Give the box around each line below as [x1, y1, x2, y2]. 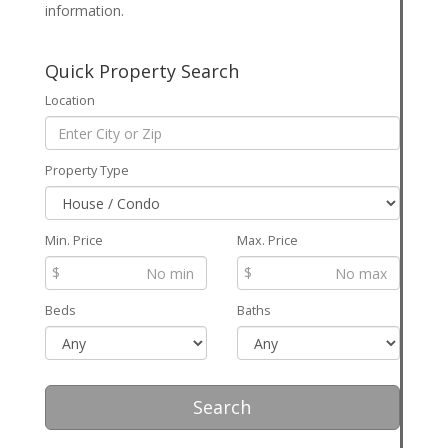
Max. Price [237, 232, 299, 250]
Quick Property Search [44, 59, 239, 84]
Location [44, 92, 95, 110]
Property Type [44, 162, 129, 180]
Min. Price [44, 232, 103, 250]
